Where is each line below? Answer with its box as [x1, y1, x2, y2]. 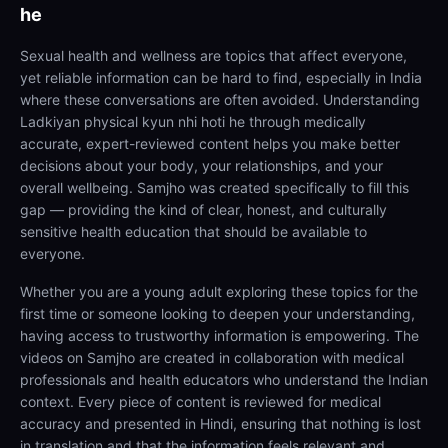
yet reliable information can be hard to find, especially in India [20, 69, 422, 86]
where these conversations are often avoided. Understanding [20, 91, 420, 108]
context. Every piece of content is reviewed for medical [20, 393, 381, 410]
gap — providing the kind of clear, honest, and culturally [20, 201, 387, 218]
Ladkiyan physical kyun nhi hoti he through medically [20, 113, 366, 130]
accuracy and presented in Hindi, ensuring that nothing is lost [20, 415, 421, 432]
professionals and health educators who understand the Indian [20, 371, 428, 388]
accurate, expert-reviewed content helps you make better [20, 135, 400, 152]
